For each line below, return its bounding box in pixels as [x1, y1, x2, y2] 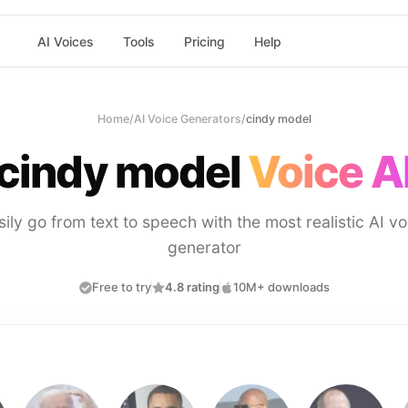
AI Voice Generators [133, 112, 241, 126]
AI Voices [36, 33, 94, 49]
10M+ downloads [232, 280, 330, 294]
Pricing [183, 33, 225, 49]
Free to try [91, 280, 151, 294]
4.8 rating [164, 280, 219, 294]
